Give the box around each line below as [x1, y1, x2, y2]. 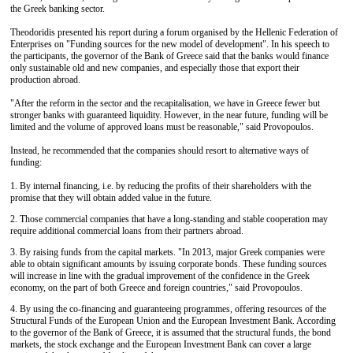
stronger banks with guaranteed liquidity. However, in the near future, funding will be [10, 110, 328, 121]
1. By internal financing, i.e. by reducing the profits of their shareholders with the [10, 180, 311, 191]
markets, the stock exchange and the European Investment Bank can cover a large [10, 339, 311, 350]
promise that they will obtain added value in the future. [10, 192, 212, 203]
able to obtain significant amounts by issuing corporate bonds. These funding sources [10, 258, 327, 269]
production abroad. [10, 74, 80, 85]
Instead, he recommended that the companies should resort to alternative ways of [10, 145, 309, 156]
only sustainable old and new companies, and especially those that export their [10, 62, 299, 73]
